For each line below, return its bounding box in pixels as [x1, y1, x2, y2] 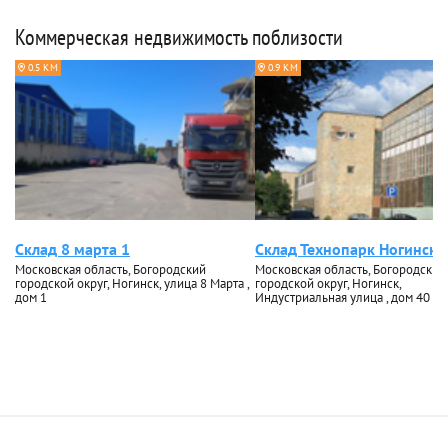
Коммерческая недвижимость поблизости [15, 23, 343, 51]
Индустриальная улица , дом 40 [255, 289, 430, 306]
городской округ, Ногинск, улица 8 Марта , [15, 275, 249, 292]
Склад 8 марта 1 [15, 239, 130, 259]
